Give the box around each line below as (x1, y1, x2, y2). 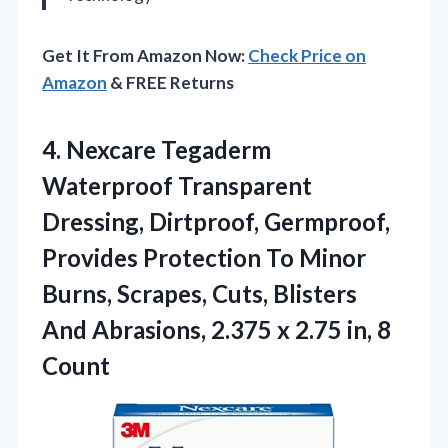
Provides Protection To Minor (42, 242, 366, 272)
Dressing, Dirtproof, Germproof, (42, 206, 390, 236)
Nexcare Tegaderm (66, 134, 271, 164)
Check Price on (248, 44, 366, 66)
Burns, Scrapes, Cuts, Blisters (42, 278, 357, 308)
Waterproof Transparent (42, 170, 312, 200)
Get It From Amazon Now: (42, 44, 248, 66)
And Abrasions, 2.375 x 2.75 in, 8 (42, 314, 391, 344)
